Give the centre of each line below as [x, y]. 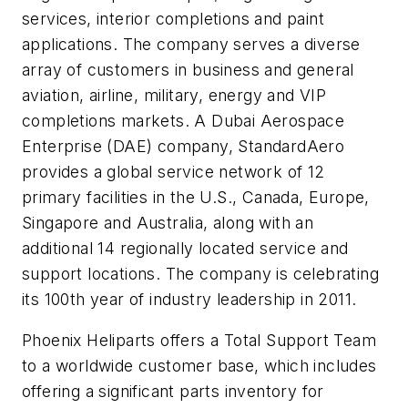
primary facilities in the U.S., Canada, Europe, [196, 197]
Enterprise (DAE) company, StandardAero [184, 146]
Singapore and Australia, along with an [168, 222]
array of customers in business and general [188, 69]
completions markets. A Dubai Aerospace [184, 120]
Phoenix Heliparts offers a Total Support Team [199, 341]
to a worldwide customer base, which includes [199, 366]
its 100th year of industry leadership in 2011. [189, 299]
